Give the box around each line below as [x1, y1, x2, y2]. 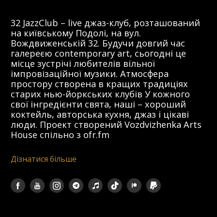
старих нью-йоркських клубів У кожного [11, 88, 190, 100]
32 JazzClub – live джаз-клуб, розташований [11, 17, 201, 29]
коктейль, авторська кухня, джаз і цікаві [11, 108, 189, 121]
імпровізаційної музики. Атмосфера [11, 68, 169, 80]
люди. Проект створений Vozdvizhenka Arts [11, 119, 202, 131]
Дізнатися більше [11, 154, 77, 165]
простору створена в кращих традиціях [11, 78, 188, 90]
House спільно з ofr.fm [11, 129, 110, 141]
